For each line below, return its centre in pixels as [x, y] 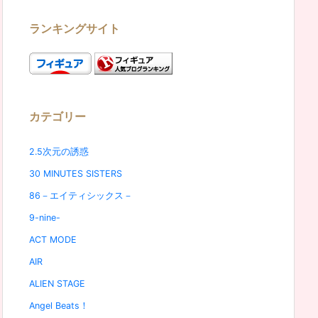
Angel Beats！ [59, 305]
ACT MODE [53, 239]
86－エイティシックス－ [81, 195]
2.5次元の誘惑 [59, 151]
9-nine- [45, 217]
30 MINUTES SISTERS [76, 173]
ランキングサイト [75, 28]
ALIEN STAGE [57, 283]
